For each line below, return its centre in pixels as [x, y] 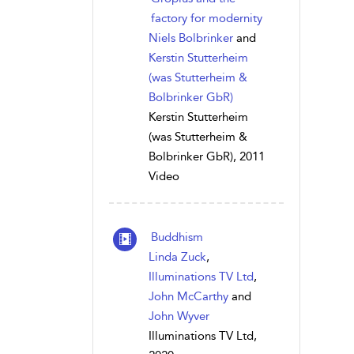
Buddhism [177, 237]
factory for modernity [207, 18]
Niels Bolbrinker [191, 38]
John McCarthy [188, 296]
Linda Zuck [177, 257]
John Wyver [179, 316]
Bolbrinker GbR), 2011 [207, 156]
